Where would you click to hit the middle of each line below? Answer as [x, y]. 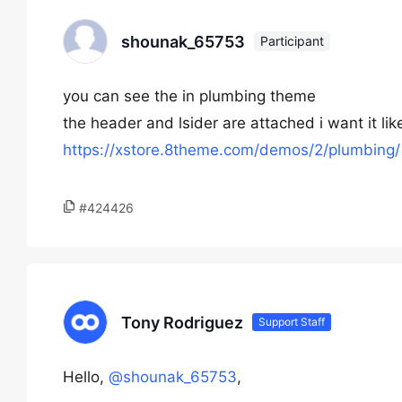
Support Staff [292, 322]
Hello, [86, 377]
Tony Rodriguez [182, 322]
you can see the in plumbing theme [189, 96]
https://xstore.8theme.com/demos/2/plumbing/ [232, 150]
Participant [292, 41]
